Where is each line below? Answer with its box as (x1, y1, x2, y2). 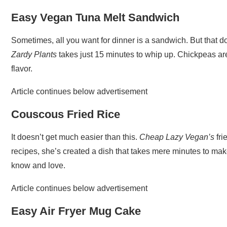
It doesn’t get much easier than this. (11, 132, 139, 141)
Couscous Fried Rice (11, 107, 120, 121)
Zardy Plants (11, 50, 57, 59)
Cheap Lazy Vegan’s (139, 132, 214, 141)
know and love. (11, 161, 65, 170)
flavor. (11, 64, 32, 73)
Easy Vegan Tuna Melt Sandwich (11, 11, 179, 24)
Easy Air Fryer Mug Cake (11, 204, 141, 217)
